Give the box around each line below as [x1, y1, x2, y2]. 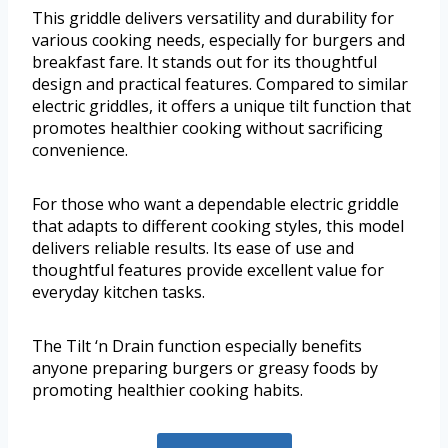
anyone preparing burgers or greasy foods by [32, 357, 378, 380]
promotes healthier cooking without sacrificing [32, 117, 383, 140]
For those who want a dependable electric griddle [32, 193, 399, 216]
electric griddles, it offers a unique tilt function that [32, 95, 411, 118]
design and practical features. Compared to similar [32, 73, 408, 96]
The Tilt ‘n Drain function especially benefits [32, 335, 362, 358]
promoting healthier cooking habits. [32, 379, 303, 402]
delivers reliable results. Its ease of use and [32, 237, 354, 260]
